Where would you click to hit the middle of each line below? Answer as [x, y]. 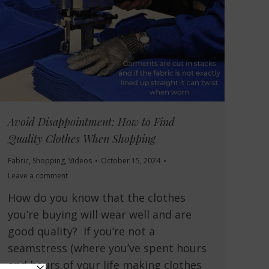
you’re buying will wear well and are [100, 215]
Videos [80, 161]
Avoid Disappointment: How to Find [91, 122]
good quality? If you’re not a [81, 231]
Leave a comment [38, 176]
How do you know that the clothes [97, 198]
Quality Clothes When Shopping [82, 139]
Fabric [18, 161]
